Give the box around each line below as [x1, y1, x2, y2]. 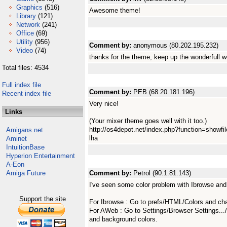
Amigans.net [6, 126, 43, 134]
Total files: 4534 [2, 64, 49, 71]
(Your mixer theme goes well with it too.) [89, 117, 207, 125]
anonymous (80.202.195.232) [133, 42, 218, 49]
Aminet [6, 135, 27, 142]
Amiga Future [6, 169, 46, 177]
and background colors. [89, 215, 158, 223]
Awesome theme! [89, 7, 140, 14]
